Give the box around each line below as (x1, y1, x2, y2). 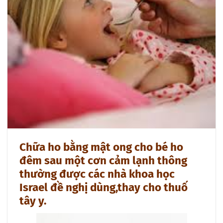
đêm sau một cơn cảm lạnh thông (19, 153, 187, 167)
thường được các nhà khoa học (19, 167, 175, 181)
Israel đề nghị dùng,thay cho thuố (19, 180, 188, 194)
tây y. (19, 194, 46, 208)
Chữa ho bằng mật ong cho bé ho (19, 140, 183, 154)
